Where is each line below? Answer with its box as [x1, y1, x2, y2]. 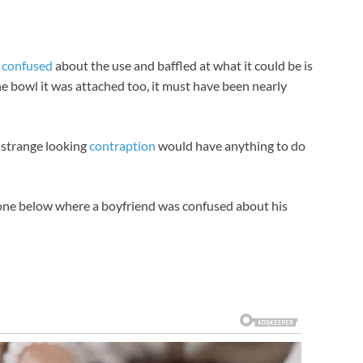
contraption [89, 137, 156, 153]
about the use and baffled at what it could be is [53, 57, 313, 73]
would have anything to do [156, 137, 305, 153]
